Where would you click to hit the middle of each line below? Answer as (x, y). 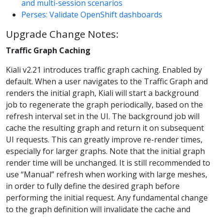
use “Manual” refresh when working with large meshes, (107, 175)
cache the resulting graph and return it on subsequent (105, 128)
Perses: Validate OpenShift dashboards (92, 14)
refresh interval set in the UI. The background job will (103, 116)
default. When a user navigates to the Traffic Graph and (107, 82)
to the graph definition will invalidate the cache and (98, 209)
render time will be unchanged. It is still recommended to (108, 163)
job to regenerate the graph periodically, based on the (104, 105)
